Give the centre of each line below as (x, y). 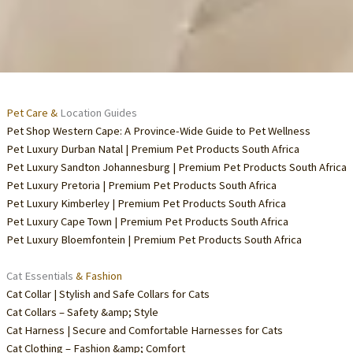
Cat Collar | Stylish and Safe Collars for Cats (108, 294)
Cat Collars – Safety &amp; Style (82, 312)
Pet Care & (32, 112)
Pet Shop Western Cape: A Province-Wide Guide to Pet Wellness (158, 130)
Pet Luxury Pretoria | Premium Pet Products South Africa (141, 185)
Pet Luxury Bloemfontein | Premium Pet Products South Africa (154, 239)
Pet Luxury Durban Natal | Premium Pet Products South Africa (152, 149)
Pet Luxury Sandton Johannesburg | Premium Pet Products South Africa (176, 167)
